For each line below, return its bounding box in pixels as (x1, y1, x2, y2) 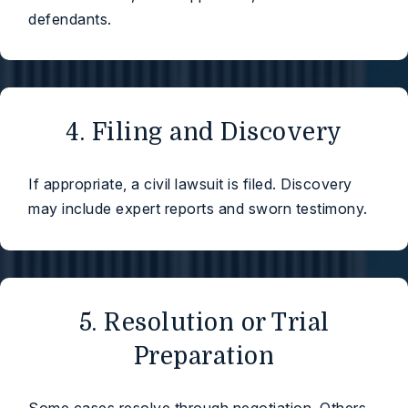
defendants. (28, 9, 112, 28)
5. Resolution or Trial (78, 309, 330, 337)
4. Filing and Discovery (66, 118, 342, 147)
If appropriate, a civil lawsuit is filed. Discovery (28, 175, 352, 194)
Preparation (133, 342, 275, 371)
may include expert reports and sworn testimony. (28, 199, 368, 219)
